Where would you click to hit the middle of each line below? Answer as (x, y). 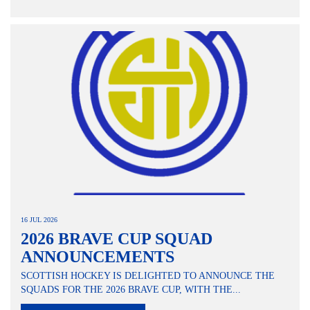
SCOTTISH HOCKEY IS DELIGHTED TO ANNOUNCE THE (148, 276)
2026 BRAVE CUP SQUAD (117, 239)
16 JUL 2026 (39, 220)
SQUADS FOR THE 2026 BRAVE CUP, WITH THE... (131, 290)
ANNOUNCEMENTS (98, 257)
